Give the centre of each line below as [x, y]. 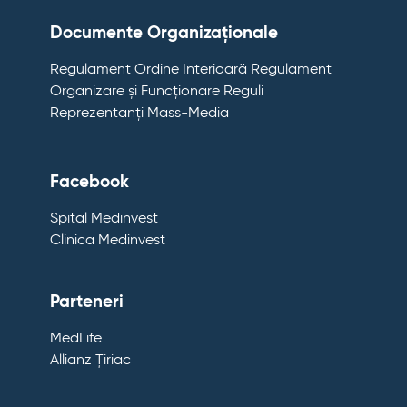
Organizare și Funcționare [135, 92]
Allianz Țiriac [90, 361]
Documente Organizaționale [164, 34]
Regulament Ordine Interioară [149, 70]
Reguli [243, 92]
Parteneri [87, 303]
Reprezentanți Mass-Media [139, 114]
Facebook [89, 183]
